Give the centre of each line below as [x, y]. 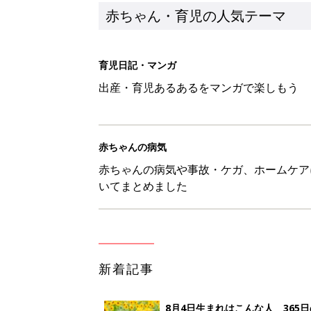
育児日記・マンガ [137, 65]
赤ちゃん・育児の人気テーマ [196, 15]
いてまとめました [143, 186]
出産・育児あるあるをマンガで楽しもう [199, 87]
